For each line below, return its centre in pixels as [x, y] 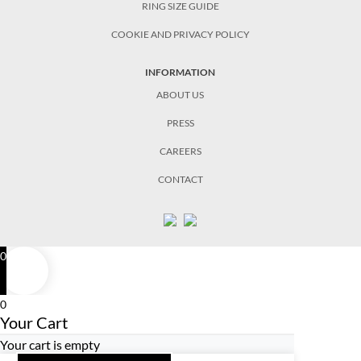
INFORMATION [180, 73]
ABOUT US [180, 95]
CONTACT [180, 180]
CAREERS [180, 151]
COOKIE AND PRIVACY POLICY [180, 35]
